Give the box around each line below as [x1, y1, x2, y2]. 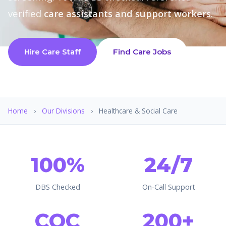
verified [8, 7, 44, 20]
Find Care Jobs [113, 47, 171, 57]
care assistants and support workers [44, 7, 211, 20]
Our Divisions [42, 105, 85, 116]
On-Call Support [142, 182, 195, 192]
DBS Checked [35, 182, 80, 192]
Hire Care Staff [24, 47, 81, 57]
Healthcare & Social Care [99, 105, 178, 116]
